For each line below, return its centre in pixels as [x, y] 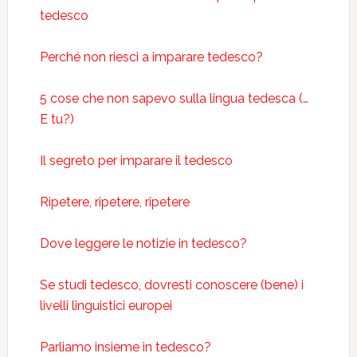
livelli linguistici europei [106, 306]
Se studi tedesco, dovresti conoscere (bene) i [171, 285]
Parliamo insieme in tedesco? [125, 347]
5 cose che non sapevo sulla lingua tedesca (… [174, 98]
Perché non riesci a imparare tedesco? [151, 57]
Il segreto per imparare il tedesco [136, 161]
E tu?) [57, 119]
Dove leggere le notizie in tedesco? [143, 243]
